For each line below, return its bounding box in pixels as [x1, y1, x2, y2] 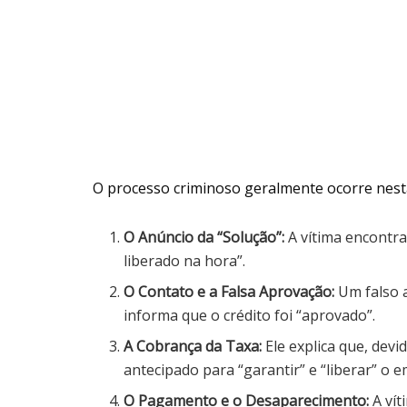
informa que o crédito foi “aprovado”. [124, 304, 376, 325]
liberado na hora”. [124, 250, 246, 271]
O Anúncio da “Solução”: [124, 226, 285, 247]
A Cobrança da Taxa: [124, 335, 263, 356]
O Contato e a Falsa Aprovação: [124, 281, 335, 302]
